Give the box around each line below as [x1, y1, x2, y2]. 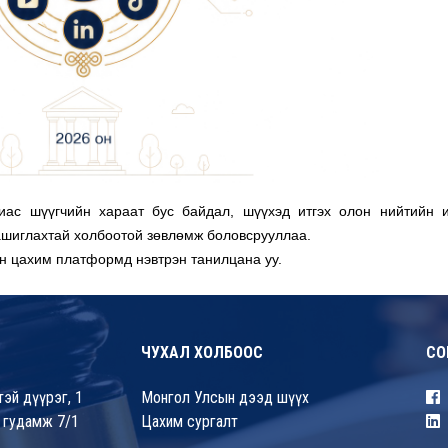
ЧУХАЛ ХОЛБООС [141, 343, 263, 363]
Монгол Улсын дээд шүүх [141, 388, 309, 408]
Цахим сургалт [141, 412, 238, 432]
